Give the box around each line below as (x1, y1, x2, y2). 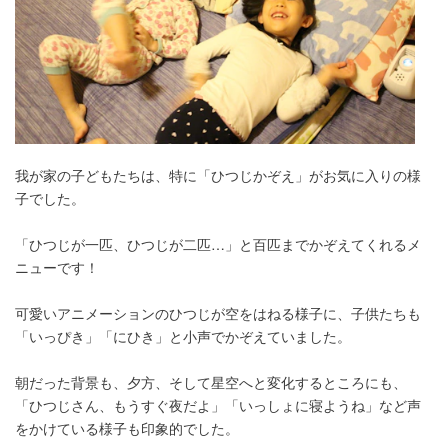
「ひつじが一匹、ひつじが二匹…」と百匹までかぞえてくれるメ (15, 233, 421, 254)
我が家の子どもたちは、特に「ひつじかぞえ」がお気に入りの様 (15, 164, 421, 185)
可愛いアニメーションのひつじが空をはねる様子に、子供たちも (15, 302, 421, 323)
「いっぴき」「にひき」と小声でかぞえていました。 (15, 325, 351, 346)
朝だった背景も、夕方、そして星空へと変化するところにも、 (15, 371, 407, 392)
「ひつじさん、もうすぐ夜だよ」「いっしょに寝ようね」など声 (15, 394, 421, 415)
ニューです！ (15, 256, 99, 277)
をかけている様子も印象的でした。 (15, 417, 239, 438)
